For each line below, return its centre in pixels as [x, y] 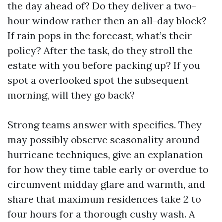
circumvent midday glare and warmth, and [106, 184]
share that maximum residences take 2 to [104, 199]
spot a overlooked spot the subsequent [98, 80]
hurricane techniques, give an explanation [105, 154]
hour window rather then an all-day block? [107, 21]
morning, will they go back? [71, 95]
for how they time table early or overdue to [108, 169]
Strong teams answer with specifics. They [105, 125]
